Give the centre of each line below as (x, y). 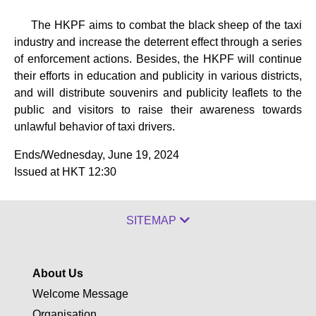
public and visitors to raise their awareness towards (158, 109)
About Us (58, 273)
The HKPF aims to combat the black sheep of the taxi (158, 25)
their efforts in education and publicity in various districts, (158, 75)
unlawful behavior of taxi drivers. (95, 126)
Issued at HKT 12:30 (65, 171)
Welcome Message (80, 293)
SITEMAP (151, 220)
